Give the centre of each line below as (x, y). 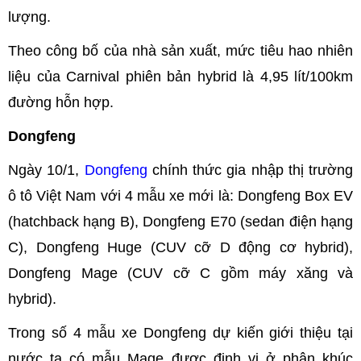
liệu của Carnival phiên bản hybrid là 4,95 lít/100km (180, 77)
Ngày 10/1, (46, 170)
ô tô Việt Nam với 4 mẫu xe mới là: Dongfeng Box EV (180, 196)
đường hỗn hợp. (63, 103)
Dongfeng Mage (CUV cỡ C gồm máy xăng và (180, 274)
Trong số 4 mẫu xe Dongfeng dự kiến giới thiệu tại (180, 333)
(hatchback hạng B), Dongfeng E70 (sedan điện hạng (180, 222)
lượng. (29, 17)
